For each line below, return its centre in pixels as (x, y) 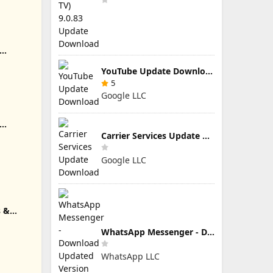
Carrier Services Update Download (206, 135)
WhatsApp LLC (130, 256)
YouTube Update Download (209, 71)
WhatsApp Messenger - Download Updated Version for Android (211, 232)
